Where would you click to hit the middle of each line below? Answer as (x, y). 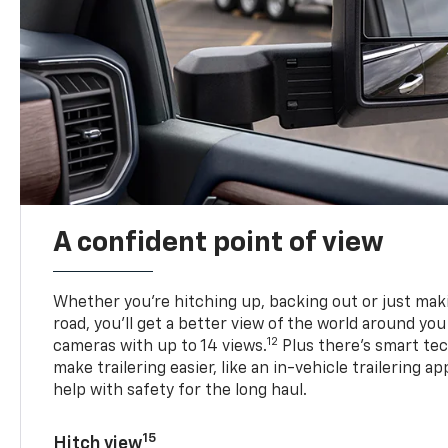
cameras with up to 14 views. (160, 346)
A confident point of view (219, 242)
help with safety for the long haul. (180, 390)
